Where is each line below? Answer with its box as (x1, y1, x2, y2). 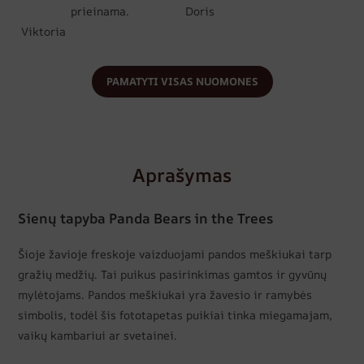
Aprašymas (132, 162, 232, 188)
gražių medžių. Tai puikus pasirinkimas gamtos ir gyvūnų (18, 266, 327, 282)
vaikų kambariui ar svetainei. (18, 327, 178, 343)
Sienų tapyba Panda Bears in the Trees (18, 208, 274, 227)
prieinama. (71, 2, 130, 19)
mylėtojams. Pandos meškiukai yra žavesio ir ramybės (18, 286, 313, 302)
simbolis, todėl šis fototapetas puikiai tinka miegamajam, (18, 306, 333, 323)
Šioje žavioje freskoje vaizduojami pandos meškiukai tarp (18, 245, 332, 262)
